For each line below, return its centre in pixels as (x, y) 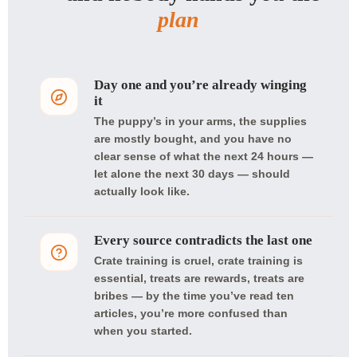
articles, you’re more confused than (191, 313)
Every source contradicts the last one (203, 240)
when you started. (143, 331)
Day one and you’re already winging (200, 85)
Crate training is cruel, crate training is (198, 261)
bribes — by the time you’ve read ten (194, 296)
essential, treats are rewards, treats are (199, 278)
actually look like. (142, 191)
